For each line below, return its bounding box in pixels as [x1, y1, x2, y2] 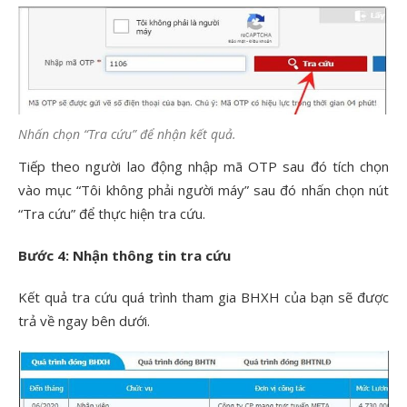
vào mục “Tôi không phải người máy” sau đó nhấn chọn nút [18, 180, 389, 199]
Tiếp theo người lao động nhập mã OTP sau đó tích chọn [18, 156, 389, 175]
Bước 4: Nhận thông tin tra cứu [18, 245, 231, 264]
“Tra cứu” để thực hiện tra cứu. [18, 203, 205, 223]
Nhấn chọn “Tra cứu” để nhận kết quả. [18, 124, 236, 143]
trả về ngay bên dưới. [18, 311, 150, 330]
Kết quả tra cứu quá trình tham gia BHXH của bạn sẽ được [18, 287, 389, 306]
